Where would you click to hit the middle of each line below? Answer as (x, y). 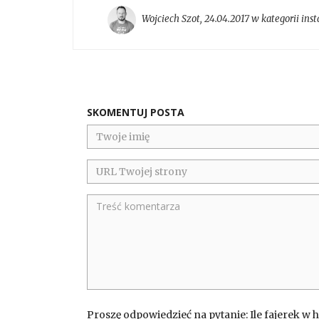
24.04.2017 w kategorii (253, 19)
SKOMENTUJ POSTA (136, 112)
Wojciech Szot (171, 19)
